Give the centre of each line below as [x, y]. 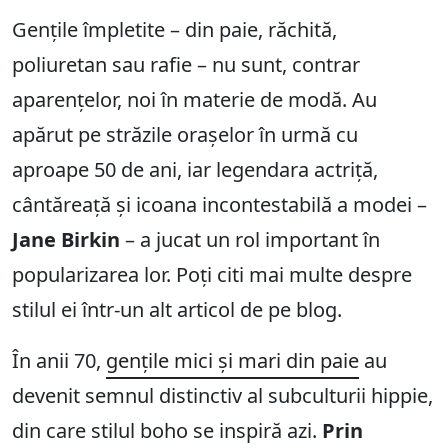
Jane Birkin [66, 240]
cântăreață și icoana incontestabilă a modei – [219, 205]
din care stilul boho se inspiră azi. [167, 431]
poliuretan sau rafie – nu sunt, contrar [186, 65]
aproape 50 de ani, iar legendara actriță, [195, 170]
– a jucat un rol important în [250, 240]
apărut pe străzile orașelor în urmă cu [185, 135]
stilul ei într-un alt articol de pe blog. [177, 310]
